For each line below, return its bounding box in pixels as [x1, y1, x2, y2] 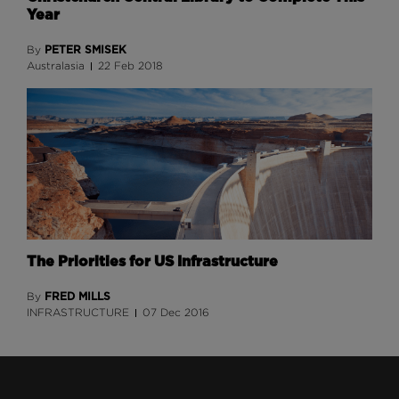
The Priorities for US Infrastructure [27, 253, 278, 271]
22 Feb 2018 [98, 60, 164, 72]
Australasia [27, 60, 85, 72]
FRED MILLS [45, 289, 110, 304]
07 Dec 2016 [142, 306, 210, 319]
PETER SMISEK [45, 43, 126, 57]
